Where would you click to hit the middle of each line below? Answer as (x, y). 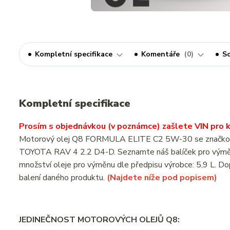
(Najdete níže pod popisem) (162, 178)
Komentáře (161, 54)
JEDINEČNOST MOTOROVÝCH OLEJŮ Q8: (99, 220)
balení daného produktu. (63, 178)
